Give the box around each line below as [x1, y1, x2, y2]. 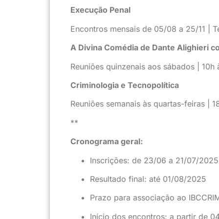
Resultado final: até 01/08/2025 [90, 174, 206, 184]
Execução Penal [70, 5, 131, 15]
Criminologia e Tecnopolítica [70, 80, 179, 90]
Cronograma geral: [70, 136, 143, 147]
